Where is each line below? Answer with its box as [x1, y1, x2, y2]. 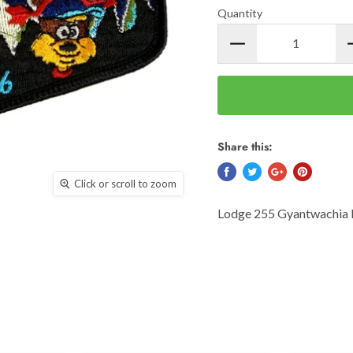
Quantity [217, 6, 262, 20]
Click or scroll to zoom [74, 177, 177, 190]
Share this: [217, 138, 273, 154]
